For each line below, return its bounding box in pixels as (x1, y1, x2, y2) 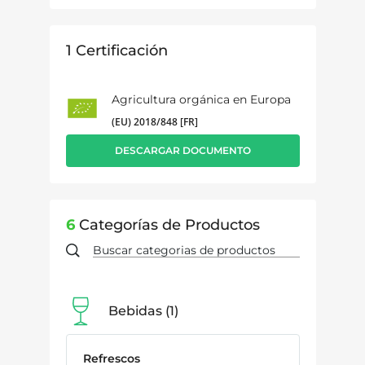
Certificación (71, 41, 168, 59)
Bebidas (108, 302, 162, 319)
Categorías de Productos (74, 215, 260, 234)
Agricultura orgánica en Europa (111, 91, 291, 107)
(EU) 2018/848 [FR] (111, 114, 198, 129)
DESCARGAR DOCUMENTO (114, 143, 251, 156)
